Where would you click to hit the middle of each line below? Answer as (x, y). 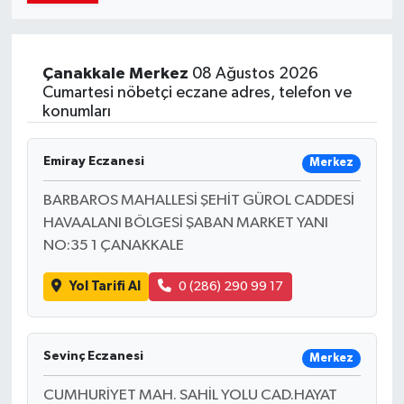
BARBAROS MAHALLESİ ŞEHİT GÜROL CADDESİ (198, 200)
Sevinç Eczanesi (93, 357)
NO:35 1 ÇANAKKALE (113, 245)
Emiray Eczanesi (93, 161)
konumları (76, 111)
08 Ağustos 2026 (253, 73)
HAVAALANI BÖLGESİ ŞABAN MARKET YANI (185, 223)
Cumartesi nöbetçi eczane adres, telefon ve (197, 92)
